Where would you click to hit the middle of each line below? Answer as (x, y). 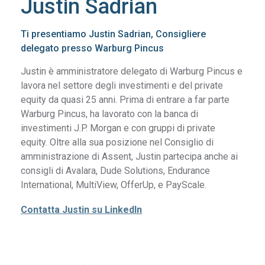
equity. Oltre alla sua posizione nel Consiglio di (117, 143)
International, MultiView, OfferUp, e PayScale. (114, 185)
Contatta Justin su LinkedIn (82, 210)
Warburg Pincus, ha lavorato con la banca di (110, 114)
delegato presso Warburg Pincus (93, 49)
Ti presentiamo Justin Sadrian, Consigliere (114, 34)
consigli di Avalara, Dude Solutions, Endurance (116, 171)
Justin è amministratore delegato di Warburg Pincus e (132, 72)
